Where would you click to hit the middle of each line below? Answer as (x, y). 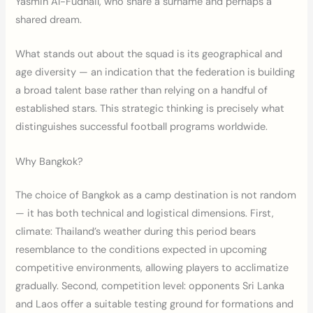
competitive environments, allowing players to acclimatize (152, 268)
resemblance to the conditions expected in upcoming (141, 249)
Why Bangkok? (50, 161)
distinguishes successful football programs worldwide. (142, 127)
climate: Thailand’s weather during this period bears (136, 231)
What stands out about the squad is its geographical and (149, 54)
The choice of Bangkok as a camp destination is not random (156, 195)
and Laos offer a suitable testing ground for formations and (155, 304)
